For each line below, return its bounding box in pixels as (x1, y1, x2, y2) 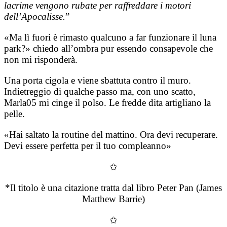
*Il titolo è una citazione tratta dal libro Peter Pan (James (5, 182, 222, 193)
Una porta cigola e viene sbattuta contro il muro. (4, 74, 191, 86)
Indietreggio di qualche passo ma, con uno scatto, (4, 86, 196, 97)
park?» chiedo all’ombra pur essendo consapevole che (4, 43, 213, 54)
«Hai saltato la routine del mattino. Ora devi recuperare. (4, 129, 218, 140)
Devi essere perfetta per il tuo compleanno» (4, 140, 171, 151)
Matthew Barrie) (82, 193, 145, 204)
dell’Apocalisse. (4, 11, 65, 22)
